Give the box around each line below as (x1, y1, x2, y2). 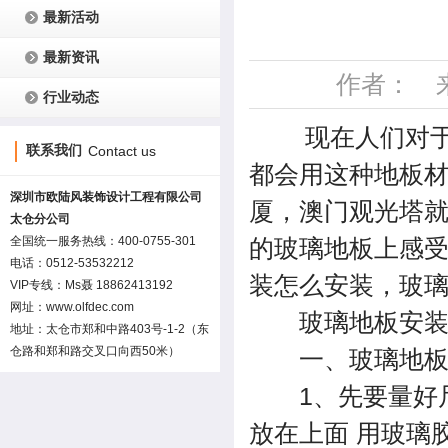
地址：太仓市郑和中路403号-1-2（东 (10, 322, 209, 336)
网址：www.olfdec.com (10, 300, 134, 314)
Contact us (88, 143, 156, 159)
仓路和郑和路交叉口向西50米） (10, 344, 180, 358)
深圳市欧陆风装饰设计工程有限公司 (10, 190, 202, 204)
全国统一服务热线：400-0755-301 (10, 234, 196, 248)
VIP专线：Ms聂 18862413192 (10, 278, 173, 292)
